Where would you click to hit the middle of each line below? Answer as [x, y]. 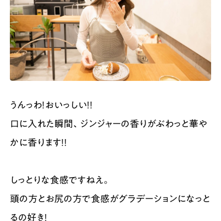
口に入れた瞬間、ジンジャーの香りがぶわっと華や [109, 124]
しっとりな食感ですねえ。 [60, 180]
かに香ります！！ [38, 143]
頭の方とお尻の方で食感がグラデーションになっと [110, 199]
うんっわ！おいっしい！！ [51, 105]
